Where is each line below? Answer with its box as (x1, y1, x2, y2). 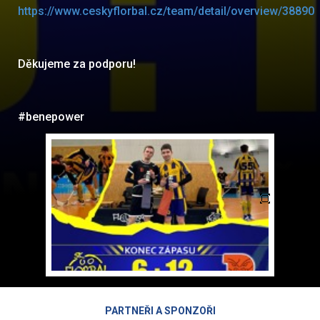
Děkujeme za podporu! (18, 57, 136, 71)
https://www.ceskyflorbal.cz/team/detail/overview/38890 (18, 4, 314, 18)
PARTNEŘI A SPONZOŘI (104, 305, 216, 316)
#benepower (18, 110, 84, 124)
